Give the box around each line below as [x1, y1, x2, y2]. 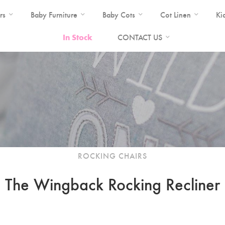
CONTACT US [118, 32, 162, 42]
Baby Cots [102, 9, 135, 20]
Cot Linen [160, 9, 191, 20]
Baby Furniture [30, 9, 77, 20]
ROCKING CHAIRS [78, 150, 147, 161]
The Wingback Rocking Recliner [5, 172, 220, 195]
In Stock [63, 32, 92, 42]
